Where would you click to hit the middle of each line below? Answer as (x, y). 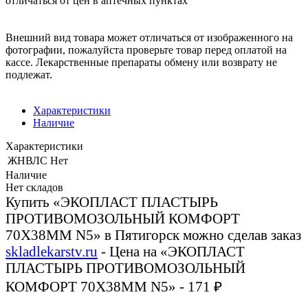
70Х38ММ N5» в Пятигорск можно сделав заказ (153, 234)
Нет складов (34, 187)
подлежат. (29, 74)
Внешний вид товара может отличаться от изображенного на (149, 37)
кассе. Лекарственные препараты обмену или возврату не (141, 62)
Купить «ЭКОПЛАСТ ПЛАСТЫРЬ (112, 201)
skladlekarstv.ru (52, 251)
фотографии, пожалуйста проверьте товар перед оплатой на (146, 49)
